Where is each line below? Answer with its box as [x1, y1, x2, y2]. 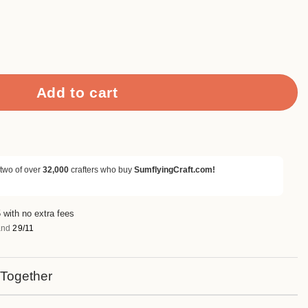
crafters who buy [69, 165, 134, 175]
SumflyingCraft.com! [134, 165, 215, 175]
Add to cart [36, 84, 118, 100]
